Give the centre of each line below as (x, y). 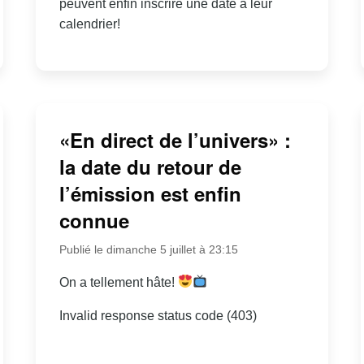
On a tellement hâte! (118, 282)
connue (94, 220)
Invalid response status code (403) (158, 315)
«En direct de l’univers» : (175, 139)
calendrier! (89, 24)
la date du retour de (150, 166)
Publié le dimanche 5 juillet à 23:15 (148, 249)
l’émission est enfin (150, 193)
